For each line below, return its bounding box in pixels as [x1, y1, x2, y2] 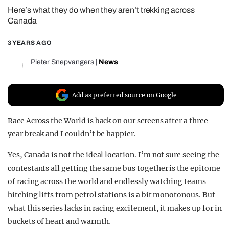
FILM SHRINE [26, 25, 90, 35]
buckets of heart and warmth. [8, 217, 111, 226]
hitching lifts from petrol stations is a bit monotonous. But [8, 190, 215, 200]
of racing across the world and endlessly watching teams [8, 177, 206, 187]
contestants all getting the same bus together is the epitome [8, 164, 220, 173]
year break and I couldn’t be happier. [8, 129, 136, 139]
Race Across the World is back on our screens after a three [8, 116, 208, 126]
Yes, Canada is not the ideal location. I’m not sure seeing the [8, 150, 219, 160]
